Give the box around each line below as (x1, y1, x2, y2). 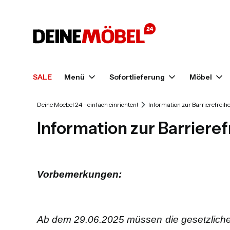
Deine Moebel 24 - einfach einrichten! (37, 101, 138, 109)
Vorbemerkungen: (37, 169, 122, 180)
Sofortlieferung (109, 72, 165, 82)
